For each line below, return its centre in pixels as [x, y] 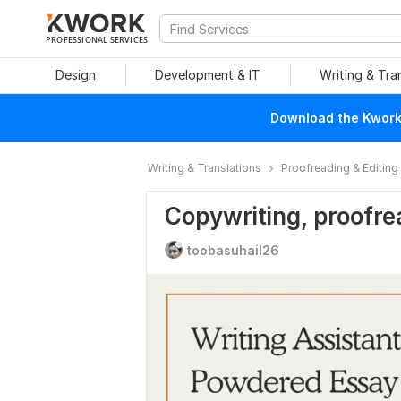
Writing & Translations [205, 168]
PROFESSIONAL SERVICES [97, 39]
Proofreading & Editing [340, 168]
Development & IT [208, 75]
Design [75, 75]
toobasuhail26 [233, 250]
